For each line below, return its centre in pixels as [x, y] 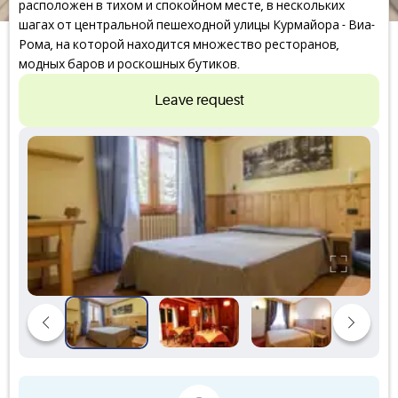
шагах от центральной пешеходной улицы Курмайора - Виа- [197, 25]
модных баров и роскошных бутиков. [129, 64]
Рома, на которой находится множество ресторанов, [179, 44]
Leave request [199, 100]
